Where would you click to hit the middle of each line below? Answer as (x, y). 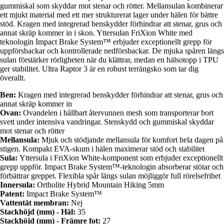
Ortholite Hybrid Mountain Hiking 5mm (100, 185)
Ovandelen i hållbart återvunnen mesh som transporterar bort (118, 113)
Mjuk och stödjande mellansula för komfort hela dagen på (132, 140)
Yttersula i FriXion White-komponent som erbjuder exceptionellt (121, 158)
